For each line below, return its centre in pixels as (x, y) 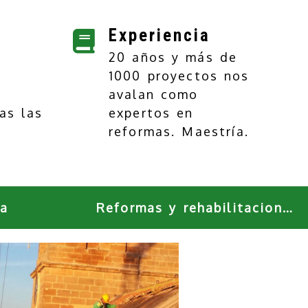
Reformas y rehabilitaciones (287, 207)
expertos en (151, 112)
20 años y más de (173, 57)
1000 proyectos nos (179, 75)
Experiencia (159, 35)
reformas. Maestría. (179, 131)
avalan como (154, 94)
